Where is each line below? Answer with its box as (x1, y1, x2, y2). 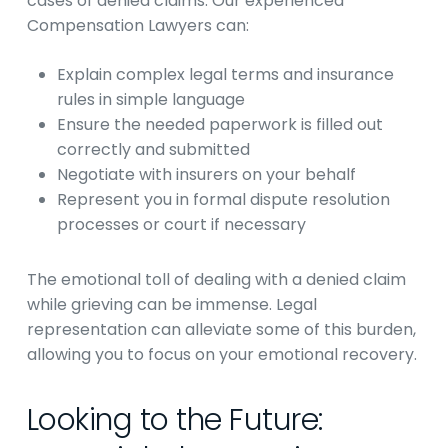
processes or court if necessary (56, 213, 306, 236)
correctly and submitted (56, 138, 250, 161)
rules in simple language (56, 88, 245, 111)
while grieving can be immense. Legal (26, 293, 317, 316)
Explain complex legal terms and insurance (56, 63, 394, 86)
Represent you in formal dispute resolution (56, 188, 390, 211)
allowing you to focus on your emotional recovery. (26, 343, 417, 366)
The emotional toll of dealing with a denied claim (26, 268, 406, 291)
